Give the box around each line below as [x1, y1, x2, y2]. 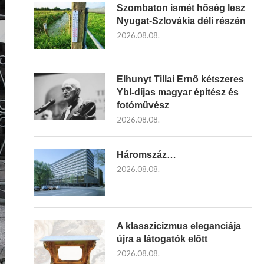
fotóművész [117, 100, 169, 110]
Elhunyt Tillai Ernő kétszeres [117, 74, 244, 84]
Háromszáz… [117, 150, 176, 160]
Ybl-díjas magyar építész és [117, 87, 239, 97]
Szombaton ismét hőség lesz [117, 3, 245, 13]
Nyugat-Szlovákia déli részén [117, 16, 246, 26]
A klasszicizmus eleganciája [117, 221, 241, 231]
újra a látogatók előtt [117, 234, 207, 244]
